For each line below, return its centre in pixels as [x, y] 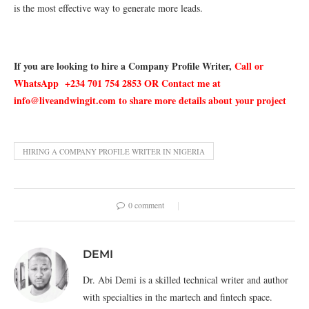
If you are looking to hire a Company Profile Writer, [123, 66]
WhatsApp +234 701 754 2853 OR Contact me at [117, 83]
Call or [248, 66]
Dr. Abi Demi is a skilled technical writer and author [186, 279]
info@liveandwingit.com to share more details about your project [150, 100]
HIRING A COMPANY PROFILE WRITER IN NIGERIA [114, 151]
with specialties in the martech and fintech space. [178, 297]
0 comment [146, 205]
